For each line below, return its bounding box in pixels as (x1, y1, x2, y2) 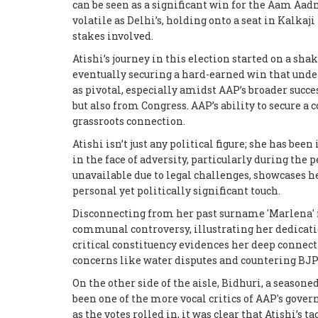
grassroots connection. (72, 114, 185, 128)
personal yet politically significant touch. (72, 183, 280, 197)
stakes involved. (72, 28, 153, 43)
